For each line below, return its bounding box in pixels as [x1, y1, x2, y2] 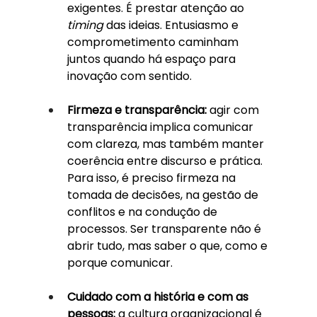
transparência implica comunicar [67, 118, 256, 135]
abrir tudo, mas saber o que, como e [67, 237, 270, 254]
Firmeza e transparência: [67, 101, 207, 118]
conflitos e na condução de [67, 203, 220, 220]
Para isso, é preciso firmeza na [67, 169, 238, 186]
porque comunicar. [67, 254, 173, 271]
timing [67, 16, 103, 33]
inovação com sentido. [67, 67, 192, 84]
